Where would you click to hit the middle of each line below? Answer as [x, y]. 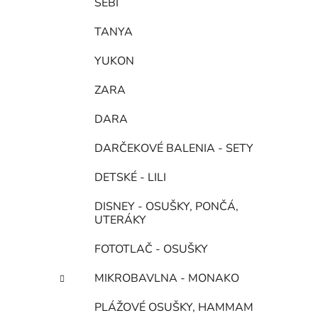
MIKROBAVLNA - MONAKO [167, 278]
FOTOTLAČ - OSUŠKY [151, 249]
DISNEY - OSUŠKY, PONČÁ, [166, 206]
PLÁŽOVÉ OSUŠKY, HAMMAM [174, 307]
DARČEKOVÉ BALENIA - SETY [174, 148]
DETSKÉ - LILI [130, 177]
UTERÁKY [120, 220]
